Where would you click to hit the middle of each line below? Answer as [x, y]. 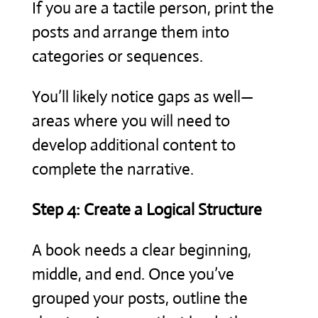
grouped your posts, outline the [139, 298]
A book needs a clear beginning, [141, 250]
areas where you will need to [131, 121]
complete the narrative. [113, 169]
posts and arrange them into [130, 32]
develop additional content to [133, 145]
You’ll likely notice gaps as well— [142, 97]
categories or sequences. [117, 56]
